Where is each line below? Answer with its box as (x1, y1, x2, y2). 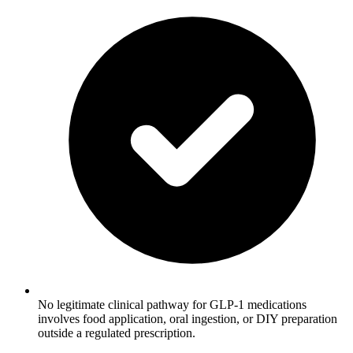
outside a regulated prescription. (38, 325, 195, 340)
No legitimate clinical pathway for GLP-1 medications (38, 297, 307, 311)
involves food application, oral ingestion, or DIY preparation (38, 311, 337, 325)
